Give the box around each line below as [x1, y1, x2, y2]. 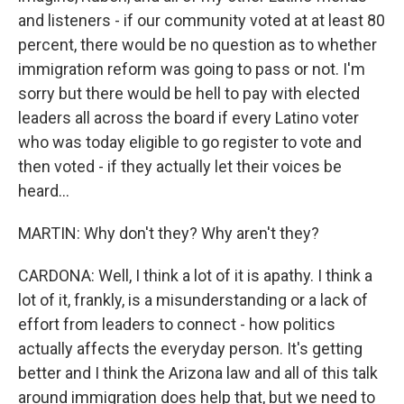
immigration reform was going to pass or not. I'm [18, 60, 365, 78]
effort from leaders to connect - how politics [18, 315, 335, 334]
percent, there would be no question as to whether [18, 35, 377, 54]
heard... [18, 181, 69, 200]
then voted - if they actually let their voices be [18, 157, 342, 176]
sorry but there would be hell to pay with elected [18, 84, 360, 103]
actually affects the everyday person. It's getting [18, 339, 363, 358]
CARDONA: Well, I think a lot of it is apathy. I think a [18, 266, 372, 285]
